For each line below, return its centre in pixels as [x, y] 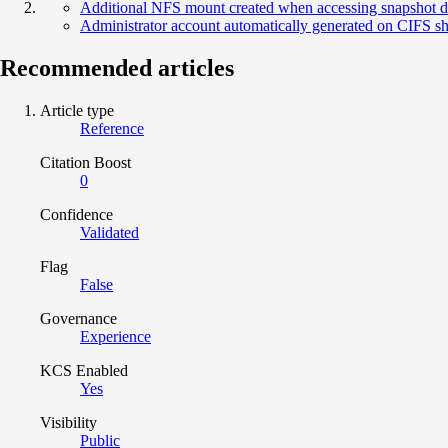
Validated [109, 232]
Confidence [76, 214]
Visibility [68, 422]
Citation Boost [85, 162]
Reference [112, 128]
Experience [115, 336]
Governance [78, 318]
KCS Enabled [84, 370]
